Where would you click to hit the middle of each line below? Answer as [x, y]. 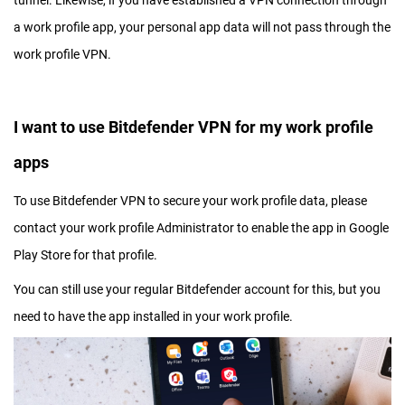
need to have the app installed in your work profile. [153, 316]
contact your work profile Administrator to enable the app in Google [201, 228]
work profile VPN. [62, 54]
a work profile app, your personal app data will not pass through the [202, 27]
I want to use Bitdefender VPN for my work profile [193, 127]
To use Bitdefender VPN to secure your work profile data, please [190, 201]
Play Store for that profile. [85, 255]
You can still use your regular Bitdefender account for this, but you [197, 289]
